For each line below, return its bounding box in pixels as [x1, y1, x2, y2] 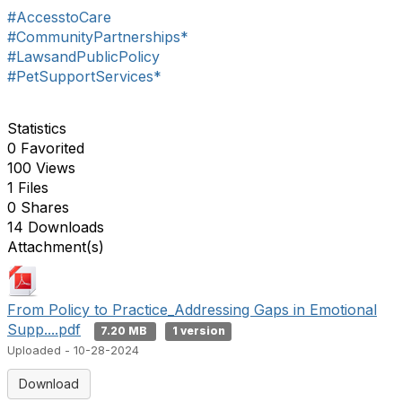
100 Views [7, 159, 75, 177]
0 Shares [7, 198, 69, 216]
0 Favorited [7, 139, 84, 157]
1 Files [7, 179, 48, 197]
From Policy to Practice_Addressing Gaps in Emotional [7, 301, 377, 319]
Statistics [7, 119, 66, 137]
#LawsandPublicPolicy [7, 48, 160, 66]
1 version [171, 324, 225, 337]
